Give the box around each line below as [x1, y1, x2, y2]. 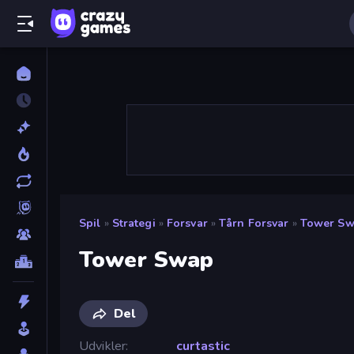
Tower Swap [79, 244, 214, 275]
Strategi [111, 216, 156, 231]
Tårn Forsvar [218, 216, 289, 231]
